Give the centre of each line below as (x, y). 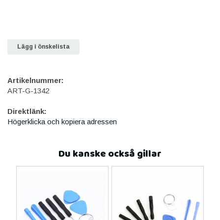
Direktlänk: (27, 111)
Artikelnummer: (36, 80)
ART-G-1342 (28, 90)
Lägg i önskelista (43, 46)
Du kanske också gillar (110, 154)
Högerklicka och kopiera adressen (62, 121)
